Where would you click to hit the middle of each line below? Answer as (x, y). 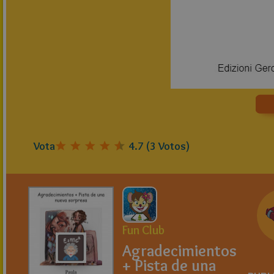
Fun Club (143, 230)
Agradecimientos (180, 251)
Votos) (173, 146)
